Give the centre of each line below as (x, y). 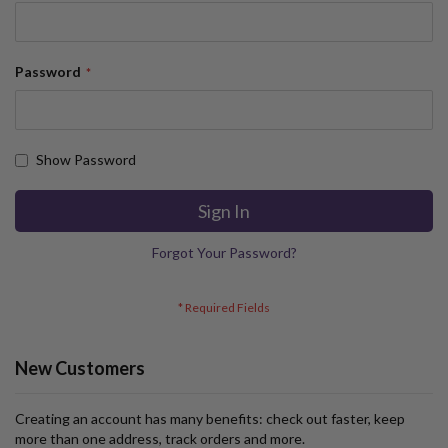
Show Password (86, 159)
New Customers (80, 368)
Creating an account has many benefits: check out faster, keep (210, 418)
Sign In (224, 211)
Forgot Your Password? (224, 252)
